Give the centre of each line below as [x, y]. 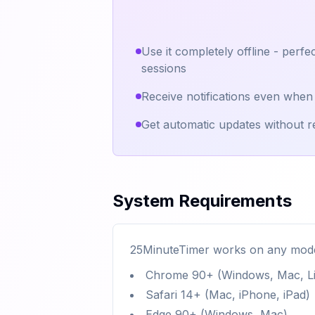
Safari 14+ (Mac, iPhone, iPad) [228, 295]
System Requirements [202, 201]
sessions [164, 68]
